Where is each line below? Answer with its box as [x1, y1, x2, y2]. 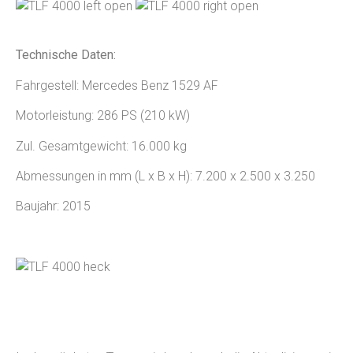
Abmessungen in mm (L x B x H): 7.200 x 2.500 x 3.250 [16, 168, 315, 184]
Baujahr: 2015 [16, 199, 91, 214]
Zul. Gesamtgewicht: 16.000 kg [16, 138, 187, 154]
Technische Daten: [16, 47, 116, 63]
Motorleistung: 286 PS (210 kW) [16, 108, 190, 124]
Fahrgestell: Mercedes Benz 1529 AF [16, 77, 218, 93]
